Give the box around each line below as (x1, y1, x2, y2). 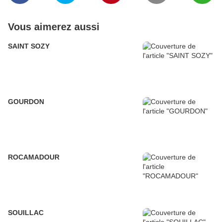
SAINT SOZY (8, 42, 50, 51)
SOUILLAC (8, 209, 44, 217)
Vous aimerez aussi (8, 21, 100, 33)
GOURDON (8, 98, 44, 106)
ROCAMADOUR (8, 153, 59, 162)
